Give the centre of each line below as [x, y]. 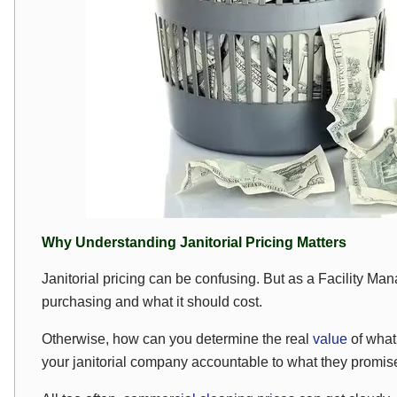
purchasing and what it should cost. [152, 302]
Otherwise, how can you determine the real [177, 339]
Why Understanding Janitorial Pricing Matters [194, 242]
